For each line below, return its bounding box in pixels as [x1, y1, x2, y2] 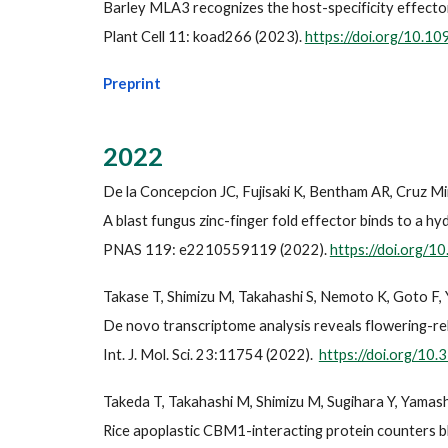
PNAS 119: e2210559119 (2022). [102, 241, 330, 258]
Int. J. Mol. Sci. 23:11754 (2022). [102, 346, 319, 363]
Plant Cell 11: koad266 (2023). [102, 28, 305, 45]
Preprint [102, 75, 161, 92]
